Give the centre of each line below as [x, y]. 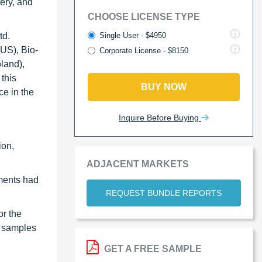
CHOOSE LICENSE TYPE [144, 16]
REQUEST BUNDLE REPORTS [164, 193]
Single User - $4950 [133, 35]
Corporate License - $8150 [144, 50]
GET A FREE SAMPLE [152, 249]
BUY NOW [164, 87]
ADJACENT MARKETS [138, 164]
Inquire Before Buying [160, 117]
